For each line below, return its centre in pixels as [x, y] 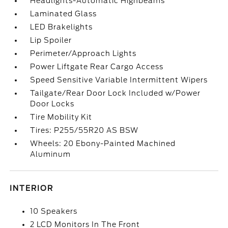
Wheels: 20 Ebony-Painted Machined [103, 144]
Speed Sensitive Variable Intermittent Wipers [119, 80]
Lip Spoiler [51, 40]
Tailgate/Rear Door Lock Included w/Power [116, 93]
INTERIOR [32, 189]
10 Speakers [54, 211]
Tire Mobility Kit [61, 117]
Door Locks [52, 104]
